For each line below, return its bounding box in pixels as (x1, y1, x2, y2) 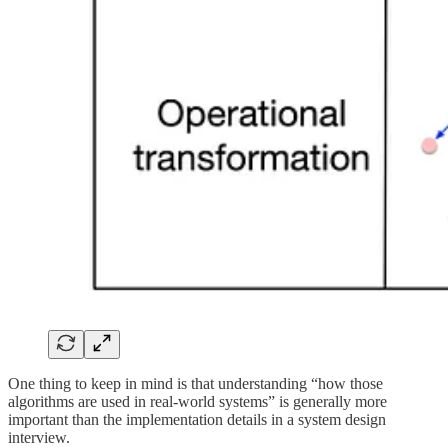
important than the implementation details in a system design (8, 410, 386, 428)
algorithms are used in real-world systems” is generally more (8, 392, 387, 410)
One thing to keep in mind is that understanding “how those (8, 374, 383, 392)
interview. (8, 428, 70, 446)
